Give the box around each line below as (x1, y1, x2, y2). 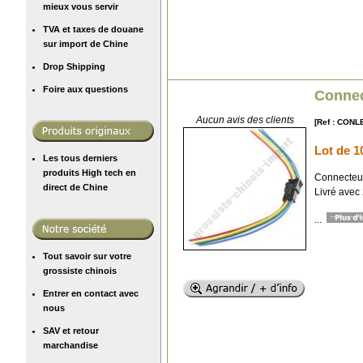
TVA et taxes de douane (43, 23, 143, 34)
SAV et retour (43, 325, 99, 335)
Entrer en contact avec (43, 288, 139, 298)
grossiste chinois (43, 265, 117, 275)
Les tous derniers (43, 152, 117, 163)
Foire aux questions (43, 83, 128, 94)
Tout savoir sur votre (43, 250, 131, 261)
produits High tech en (43, 167, 136, 177)
